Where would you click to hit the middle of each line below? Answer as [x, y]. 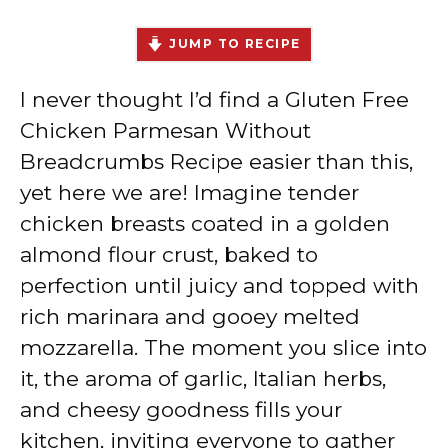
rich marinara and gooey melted [190, 316]
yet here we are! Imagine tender [189, 192]
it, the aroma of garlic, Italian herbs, [203, 378]
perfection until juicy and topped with [219, 285]
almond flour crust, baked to [169, 254]
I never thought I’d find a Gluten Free [214, 99]
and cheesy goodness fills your [181, 409]
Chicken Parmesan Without [165, 130]
